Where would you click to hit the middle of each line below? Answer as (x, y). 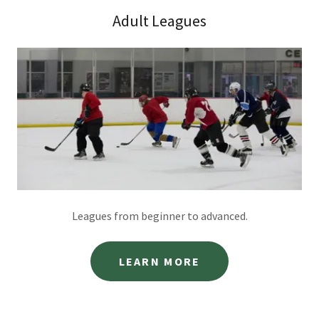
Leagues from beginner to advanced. (159, 216)
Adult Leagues (159, 21)
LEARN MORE (159, 261)
